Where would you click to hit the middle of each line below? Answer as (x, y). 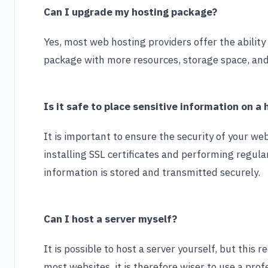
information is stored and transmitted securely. (152, 172)
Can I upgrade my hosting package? (130, 12)
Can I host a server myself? (110, 219)
